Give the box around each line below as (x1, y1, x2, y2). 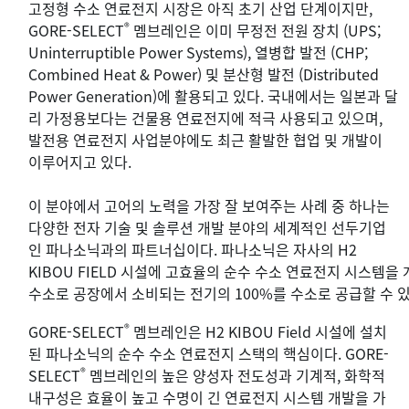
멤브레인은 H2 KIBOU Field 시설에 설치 (130, 320, 387, 342)
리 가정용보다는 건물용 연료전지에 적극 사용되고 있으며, (28, 106, 383, 129)
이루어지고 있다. (28, 150, 131, 173)
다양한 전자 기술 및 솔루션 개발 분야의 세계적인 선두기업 (28, 215, 386, 238)
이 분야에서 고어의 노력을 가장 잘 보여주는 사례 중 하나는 (28, 194, 390, 216)
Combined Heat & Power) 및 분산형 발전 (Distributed (28, 62, 379, 85)
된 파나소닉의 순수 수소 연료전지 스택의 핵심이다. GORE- (28, 341, 389, 364)
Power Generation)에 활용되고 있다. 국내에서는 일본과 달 (28, 84, 398, 107)
